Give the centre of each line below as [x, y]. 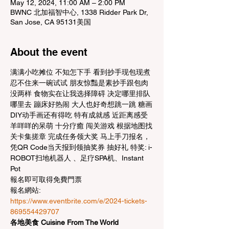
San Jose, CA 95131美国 [51, 22]
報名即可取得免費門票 [46, 179]
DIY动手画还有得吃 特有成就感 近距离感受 [79, 115]
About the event [49, 52]
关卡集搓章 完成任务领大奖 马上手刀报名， [80, 136]
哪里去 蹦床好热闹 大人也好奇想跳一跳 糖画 [81, 104]
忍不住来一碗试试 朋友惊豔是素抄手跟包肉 [79, 83]
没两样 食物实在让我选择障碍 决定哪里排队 [80, 94]
